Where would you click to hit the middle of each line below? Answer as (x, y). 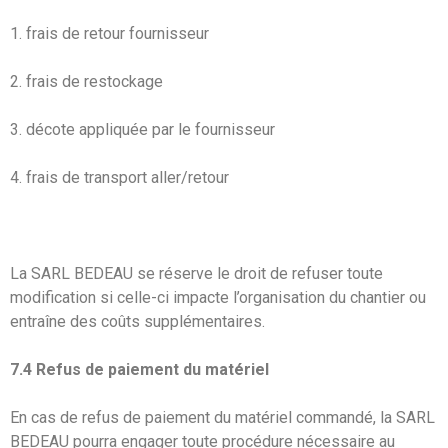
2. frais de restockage (86, 81)
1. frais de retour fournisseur (109, 33)
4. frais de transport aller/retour (119, 177)
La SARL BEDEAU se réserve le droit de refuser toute (196, 273)
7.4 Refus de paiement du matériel (139, 369)
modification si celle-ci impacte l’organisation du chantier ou (218, 297)
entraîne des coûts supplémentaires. (137, 321)
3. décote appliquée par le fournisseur (142, 129)
